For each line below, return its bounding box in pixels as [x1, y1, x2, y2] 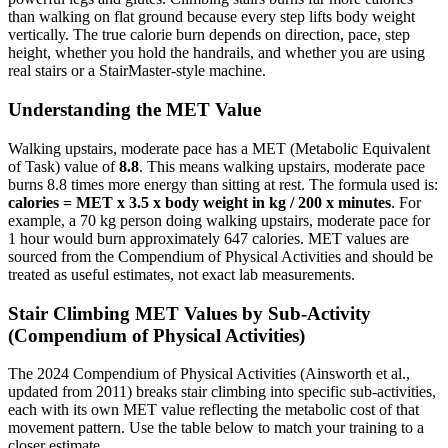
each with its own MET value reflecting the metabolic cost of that [8, 401, 419, 419]
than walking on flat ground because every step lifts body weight [8, 8, 415, 26]
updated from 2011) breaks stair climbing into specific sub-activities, [8, 383, 436, 401]
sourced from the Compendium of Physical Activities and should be [8, 247, 433, 265]
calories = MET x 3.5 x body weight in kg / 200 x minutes [8, 193, 391, 211]
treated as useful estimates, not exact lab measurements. [8, 265, 355, 283]
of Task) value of [8, 157, 119, 175]
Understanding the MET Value [8, 99, 261, 121]
